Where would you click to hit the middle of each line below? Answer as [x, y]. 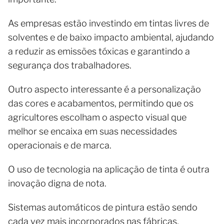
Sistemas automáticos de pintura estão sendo [103, 207]
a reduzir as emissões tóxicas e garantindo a [99, 51]
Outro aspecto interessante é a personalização [104, 89]
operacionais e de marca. [60, 145]
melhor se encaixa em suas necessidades [92, 131]
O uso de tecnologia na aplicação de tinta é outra [109, 169]
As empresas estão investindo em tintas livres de [108, 23]
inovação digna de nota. [57, 183]
